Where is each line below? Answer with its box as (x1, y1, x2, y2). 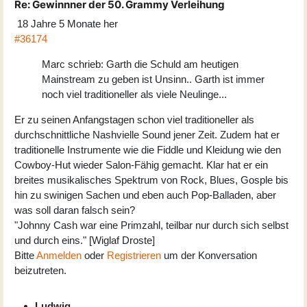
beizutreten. (14, 265, 66, 277)
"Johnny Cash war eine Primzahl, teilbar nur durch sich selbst (14, 219, 288, 232)
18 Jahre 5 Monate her (17, 18, 118, 30)
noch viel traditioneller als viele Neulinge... (42, 88, 227, 101)
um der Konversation (161, 249, 257, 262)
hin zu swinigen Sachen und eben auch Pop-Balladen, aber (14, 189, 276, 201)
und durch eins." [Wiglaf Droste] (14, 234, 155, 247)
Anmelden (36, 249, 82, 262)
